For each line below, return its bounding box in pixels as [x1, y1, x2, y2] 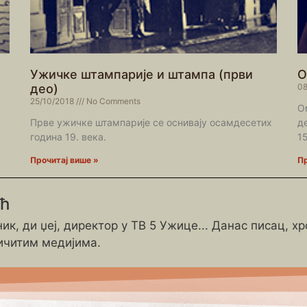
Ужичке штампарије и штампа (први [30, 67, 253, 82]
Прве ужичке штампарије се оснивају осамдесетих [30, 116, 272, 129]
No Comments [84, 96, 140, 107]
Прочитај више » [30, 155, 99, 166]
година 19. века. [30, 131, 106, 143]
